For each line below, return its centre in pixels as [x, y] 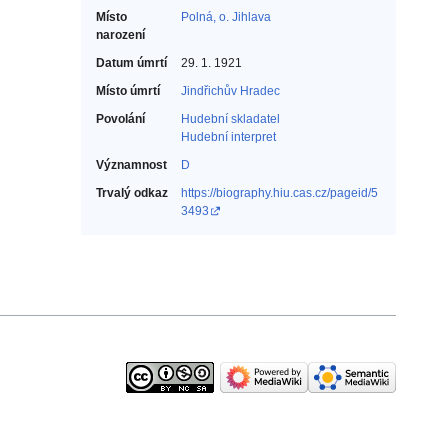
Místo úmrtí [128, 91]
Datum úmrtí [131, 63]
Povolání [120, 119]
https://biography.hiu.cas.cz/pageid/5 [279, 193]
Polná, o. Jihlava [226, 17]
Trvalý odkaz [132, 193]
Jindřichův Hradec [230, 91]
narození [120, 35]
